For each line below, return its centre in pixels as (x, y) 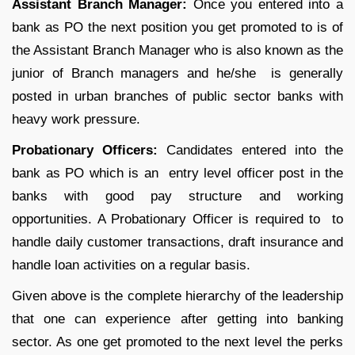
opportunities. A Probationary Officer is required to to (177, 219)
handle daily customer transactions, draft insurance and (177, 242)
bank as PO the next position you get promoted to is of (177, 28)
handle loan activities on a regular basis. (133, 265)
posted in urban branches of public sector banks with (177, 97)
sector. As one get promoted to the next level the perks (177, 342)
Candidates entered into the (255, 151)
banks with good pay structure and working (177, 197)
